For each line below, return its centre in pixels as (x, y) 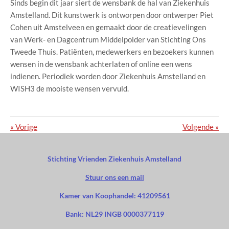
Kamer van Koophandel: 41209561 (114, 196)
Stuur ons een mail (114, 177)
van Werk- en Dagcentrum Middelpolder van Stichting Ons (108, 40)
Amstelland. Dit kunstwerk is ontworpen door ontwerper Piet (112, 15)
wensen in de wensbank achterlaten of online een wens (101, 64)
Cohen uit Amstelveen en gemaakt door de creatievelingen (108, 27)
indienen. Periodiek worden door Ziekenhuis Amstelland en (108, 76)
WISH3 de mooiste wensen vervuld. (70, 89)
